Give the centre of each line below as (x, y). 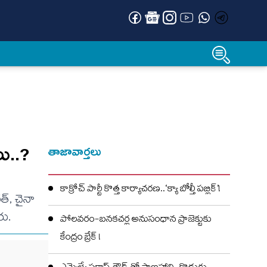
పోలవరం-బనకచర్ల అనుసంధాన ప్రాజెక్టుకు (136, 221)
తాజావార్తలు (75, 151)
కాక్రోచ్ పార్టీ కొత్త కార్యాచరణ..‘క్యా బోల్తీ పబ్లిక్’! (140, 190)
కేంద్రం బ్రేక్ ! (80, 238)
